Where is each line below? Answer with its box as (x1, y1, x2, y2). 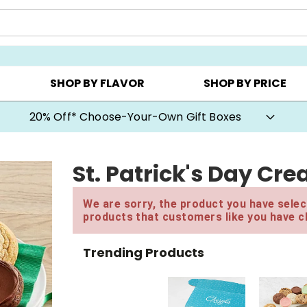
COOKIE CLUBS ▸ (164, 29, 235, 41)
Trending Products (83, 243, 205, 261)
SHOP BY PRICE (204, 75, 287, 92)
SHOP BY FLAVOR (49, 75, 145, 92)
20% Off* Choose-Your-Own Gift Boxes (29, 108, 242, 125)
